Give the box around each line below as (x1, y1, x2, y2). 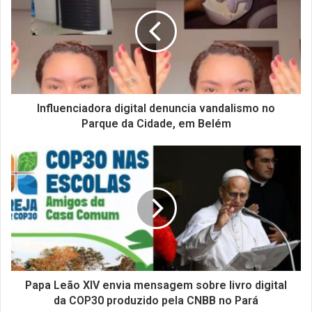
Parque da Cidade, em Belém (81, 116, 231, 130)
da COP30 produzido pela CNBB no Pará (54, 293, 258, 307)
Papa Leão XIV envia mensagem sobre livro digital (25, 278, 287, 292)
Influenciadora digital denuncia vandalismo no (37, 101, 275, 115)
